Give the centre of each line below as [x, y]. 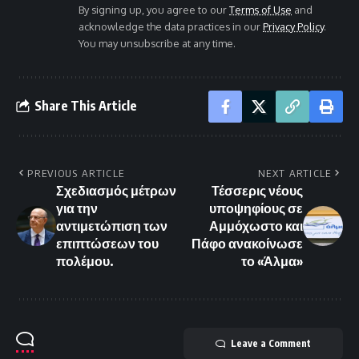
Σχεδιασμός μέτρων [116, 190]
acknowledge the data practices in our [171, 26]
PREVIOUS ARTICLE [76, 173]
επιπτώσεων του [107, 243]
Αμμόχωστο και [256, 226]
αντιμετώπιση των [112, 226]
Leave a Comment [271, 343]
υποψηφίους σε [256, 208]
